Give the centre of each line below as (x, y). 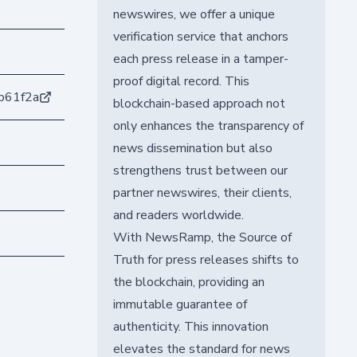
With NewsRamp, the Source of (202, 237)
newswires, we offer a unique (194, 14)
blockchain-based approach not (199, 103)
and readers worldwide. (178, 215)
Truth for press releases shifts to (206, 259)
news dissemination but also (192, 148)
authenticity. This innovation (190, 326)
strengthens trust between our (200, 170)
